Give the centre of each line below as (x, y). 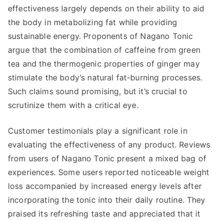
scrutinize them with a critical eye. (73, 105)
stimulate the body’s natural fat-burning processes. (105, 77)
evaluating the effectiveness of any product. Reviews (109, 145)
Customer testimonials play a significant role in (98, 131)
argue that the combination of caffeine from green (104, 50)
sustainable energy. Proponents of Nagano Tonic (101, 36)
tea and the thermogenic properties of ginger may (104, 64)
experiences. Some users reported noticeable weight (109, 172)
